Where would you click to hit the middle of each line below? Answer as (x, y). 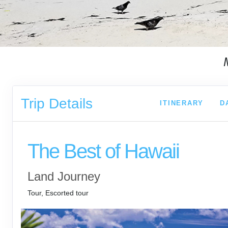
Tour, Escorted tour (58, 193)
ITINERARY (182, 103)
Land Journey (64, 177)
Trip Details (57, 104)
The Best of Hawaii (103, 152)
